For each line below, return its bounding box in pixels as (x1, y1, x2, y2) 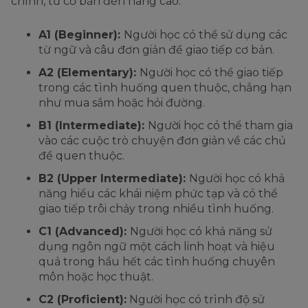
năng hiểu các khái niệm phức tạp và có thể (38, 186, 278, 200)
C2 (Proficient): (38, 292, 126, 306)
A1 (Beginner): (38, 27, 124, 41)
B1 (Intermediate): (38, 118, 148, 132)
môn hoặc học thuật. (38, 269, 153, 283)
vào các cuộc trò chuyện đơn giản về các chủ (38, 133, 286, 147)
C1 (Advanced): (38, 224, 130, 238)
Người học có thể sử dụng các (124, 27, 287, 41)
